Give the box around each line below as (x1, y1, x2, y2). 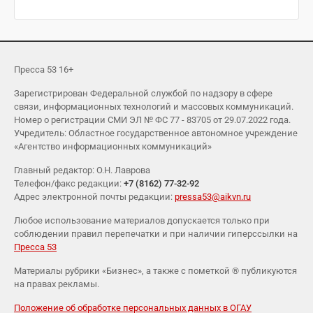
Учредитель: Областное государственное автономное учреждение (14, 127, 298, 138)
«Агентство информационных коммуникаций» (14, 140, 212, 152)
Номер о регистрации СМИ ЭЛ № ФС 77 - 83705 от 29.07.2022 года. (14, 114, 291, 125)
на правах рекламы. (14, 278, 99, 289)
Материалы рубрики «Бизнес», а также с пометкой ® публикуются (14, 265, 297, 276)
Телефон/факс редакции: (14, 177, 124, 189)
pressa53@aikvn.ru (175, 191, 251, 202)
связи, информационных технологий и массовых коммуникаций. (14, 101, 293, 112)
